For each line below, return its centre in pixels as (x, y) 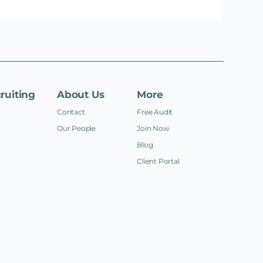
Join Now (153, 128)
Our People (76, 128)
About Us (81, 94)
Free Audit (155, 112)
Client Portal (158, 161)
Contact (71, 112)
